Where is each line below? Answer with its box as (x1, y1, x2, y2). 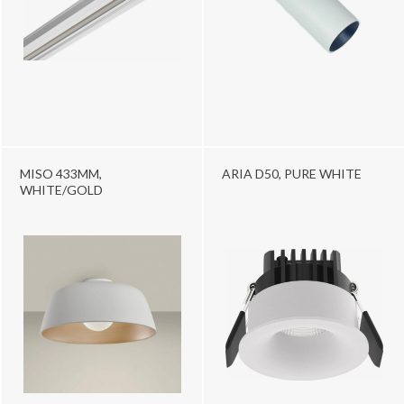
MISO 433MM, (20, 165, 102, 181)
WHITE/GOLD (20, 181, 103, 197)
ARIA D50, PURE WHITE (222, 165, 362, 181)
